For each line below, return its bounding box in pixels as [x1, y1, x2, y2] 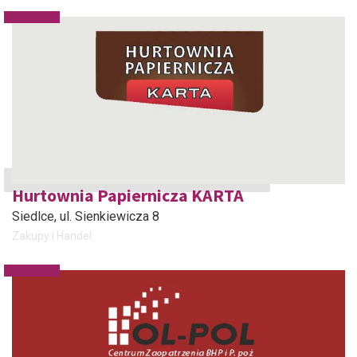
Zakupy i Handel [12, 229, 92, 242]
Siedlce [12, 209, 54, 224]
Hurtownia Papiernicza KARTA [12, 184, 244, 206]
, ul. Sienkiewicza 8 [54, 209, 159, 224]
